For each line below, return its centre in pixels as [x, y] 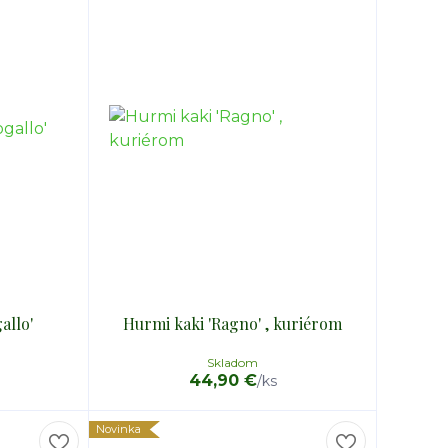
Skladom [233, 362]
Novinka [119, 429]
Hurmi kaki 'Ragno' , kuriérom [233, 323]
